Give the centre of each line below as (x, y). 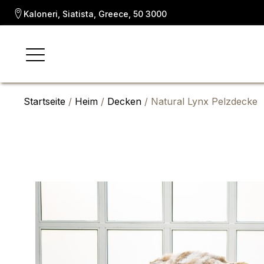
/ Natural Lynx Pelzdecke (199, 101)
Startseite (44, 101)
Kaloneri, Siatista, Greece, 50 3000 (95, 14)
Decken (124, 101)
